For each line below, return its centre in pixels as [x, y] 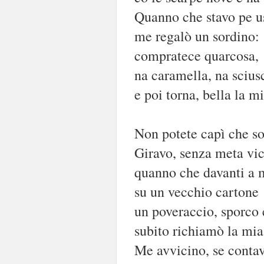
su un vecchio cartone [197, 191]
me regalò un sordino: [197, 36]
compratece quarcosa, [197, 55]
